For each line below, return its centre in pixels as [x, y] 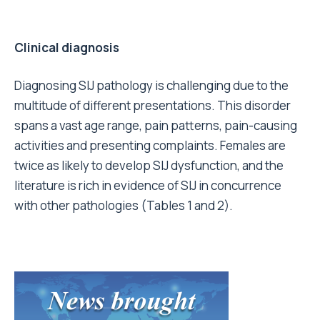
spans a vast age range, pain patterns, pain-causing [156, 125]
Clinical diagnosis [67, 47]
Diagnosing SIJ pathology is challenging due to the [151, 85]
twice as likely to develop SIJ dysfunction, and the [149, 165]
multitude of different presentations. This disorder [152, 105]
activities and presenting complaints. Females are [150, 145]
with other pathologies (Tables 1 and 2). [124, 205]
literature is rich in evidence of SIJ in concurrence [148, 185]
